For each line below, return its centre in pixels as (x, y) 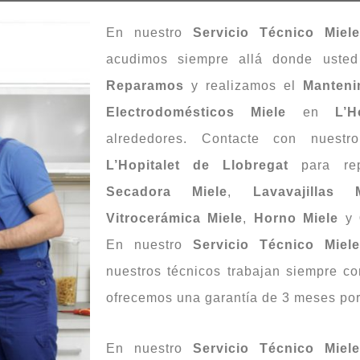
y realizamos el (244, 85)
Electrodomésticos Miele (196, 112)
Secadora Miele (167, 191)
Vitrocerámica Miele (175, 218)
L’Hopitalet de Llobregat (198, 165)
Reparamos (145, 85)
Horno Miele (296, 218)
